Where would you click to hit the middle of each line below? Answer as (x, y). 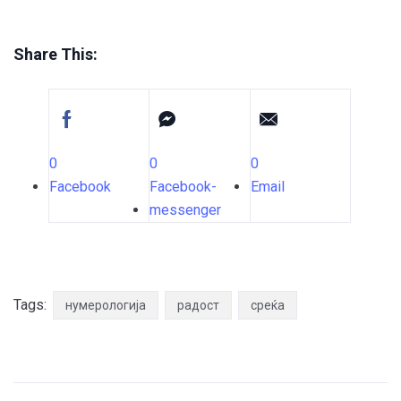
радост (198, 306)
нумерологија (106, 306)
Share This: (55, 55)
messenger (186, 210)
